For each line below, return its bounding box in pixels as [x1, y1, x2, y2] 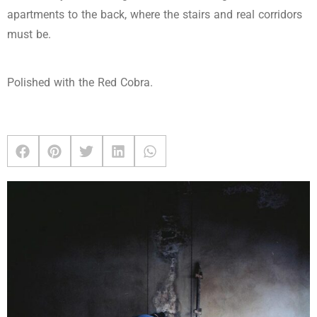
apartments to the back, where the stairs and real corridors [7, 8, 302, 22]
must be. [7, 28, 51, 42]
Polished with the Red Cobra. [7, 76, 153, 90]
